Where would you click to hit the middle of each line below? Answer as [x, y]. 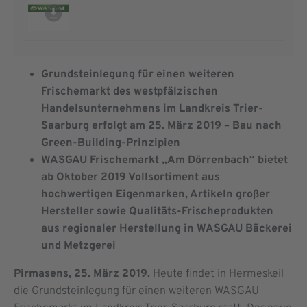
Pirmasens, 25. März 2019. [82, 274]
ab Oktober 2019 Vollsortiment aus [131, 178]
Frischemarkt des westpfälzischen [130, 92]
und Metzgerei [78, 246]
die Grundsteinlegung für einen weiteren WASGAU [136, 292]
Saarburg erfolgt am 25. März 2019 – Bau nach [161, 126]
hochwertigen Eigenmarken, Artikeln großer [156, 195]
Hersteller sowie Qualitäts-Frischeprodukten [157, 212]
